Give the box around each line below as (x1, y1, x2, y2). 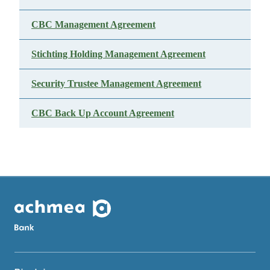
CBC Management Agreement (31, 19, 155, 30)
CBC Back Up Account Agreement (31, 108, 174, 118)
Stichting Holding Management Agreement (31, 49, 206, 59)
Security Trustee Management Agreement (31, 78, 201, 89)
